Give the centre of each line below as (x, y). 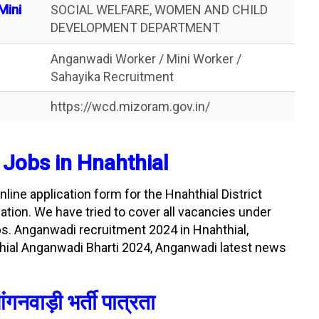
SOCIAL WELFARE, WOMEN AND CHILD (159, 10)
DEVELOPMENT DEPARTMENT (135, 27)
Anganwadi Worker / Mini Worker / (146, 59)
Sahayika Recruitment (112, 77)
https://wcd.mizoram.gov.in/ (130, 106)
